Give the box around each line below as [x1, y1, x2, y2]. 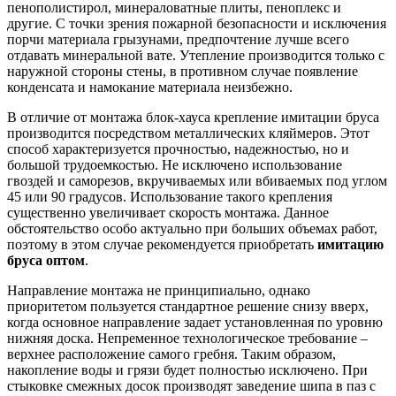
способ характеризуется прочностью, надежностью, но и [7, 141, 349, 156]
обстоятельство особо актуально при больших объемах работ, [7, 220, 377, 236]
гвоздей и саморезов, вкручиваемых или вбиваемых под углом [7, 172, 387, 188]
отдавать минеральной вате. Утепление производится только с [7, 47, 385, 63]
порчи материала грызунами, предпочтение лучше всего [7, 31, 349, 47]
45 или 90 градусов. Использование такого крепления [7, 188, 332, 204]
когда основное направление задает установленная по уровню [7, 314, 383, 330]
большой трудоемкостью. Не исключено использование [7, 156, 342, 172]
